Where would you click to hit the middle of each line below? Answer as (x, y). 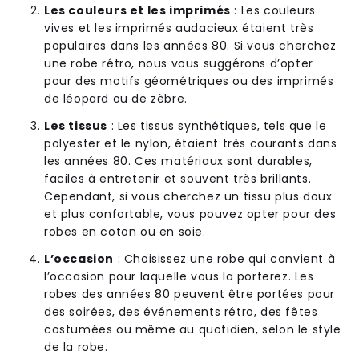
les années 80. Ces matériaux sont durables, (178, 161)
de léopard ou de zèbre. (116, 98)
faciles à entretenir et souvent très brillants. (178, 178)
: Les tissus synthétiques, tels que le (219, 125)
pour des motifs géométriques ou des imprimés (189, 81)
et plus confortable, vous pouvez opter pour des (190, 214)
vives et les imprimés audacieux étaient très (179, 28)
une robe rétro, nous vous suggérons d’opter (179, 63)
